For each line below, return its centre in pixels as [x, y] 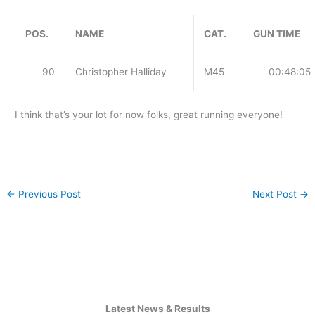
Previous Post [49, 194]
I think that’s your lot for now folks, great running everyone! [149, 114]
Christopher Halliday [121, 72]
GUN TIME [276, 34]
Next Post [276, 194]
